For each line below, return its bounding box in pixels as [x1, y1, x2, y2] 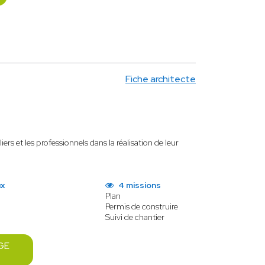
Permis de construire [105, 201, 178, 212]
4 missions [116, 180, 161, 190]
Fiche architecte [125, 73, 196, 85]
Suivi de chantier [105, 212, 164, 222]
